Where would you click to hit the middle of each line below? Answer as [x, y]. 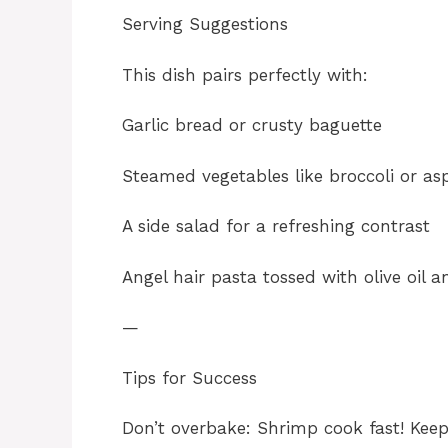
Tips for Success [189, 377]
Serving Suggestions [205, 24]
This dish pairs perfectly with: [245, 74]
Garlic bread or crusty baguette [252, 125]
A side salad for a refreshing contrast [276, 226]
